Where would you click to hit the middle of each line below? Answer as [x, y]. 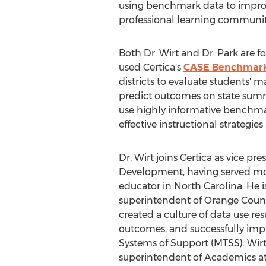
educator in [146, 186]
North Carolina [208, 186]
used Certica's [151, 67]
